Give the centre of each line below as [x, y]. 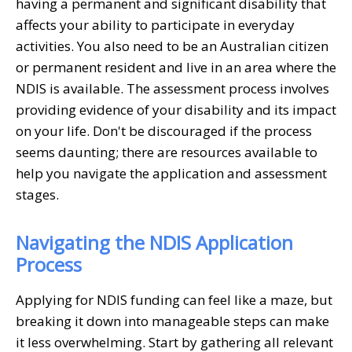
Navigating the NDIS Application [154, 242]
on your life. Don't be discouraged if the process [164, 130]
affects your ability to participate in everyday [155, 24]
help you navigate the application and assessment [171, 173]
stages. [37, 194]
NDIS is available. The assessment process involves [172, 88]
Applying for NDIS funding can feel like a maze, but [174, 299]
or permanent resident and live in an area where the [176, 67]
